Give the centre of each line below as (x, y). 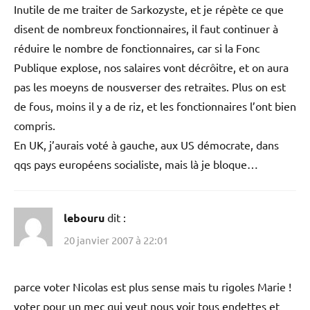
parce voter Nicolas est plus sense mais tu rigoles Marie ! (153, 286)
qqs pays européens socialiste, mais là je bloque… (136, 164)
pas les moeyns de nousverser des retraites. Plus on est (150, 87)
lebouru (84, 218)
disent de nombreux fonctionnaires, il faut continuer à (146, 29)
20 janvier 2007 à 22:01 (116, 239)
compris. (35, 126)
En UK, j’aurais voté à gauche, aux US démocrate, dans (146, 145)
